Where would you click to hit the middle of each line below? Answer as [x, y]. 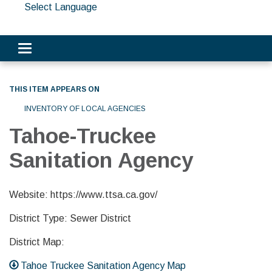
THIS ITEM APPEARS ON [54, 89]
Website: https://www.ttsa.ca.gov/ [83, 195]
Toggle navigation [62, 49]
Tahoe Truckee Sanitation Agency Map [104, 266]
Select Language [61, 7]
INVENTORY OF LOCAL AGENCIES [85, 109]
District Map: [37, 242]
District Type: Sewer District [70, 218]
